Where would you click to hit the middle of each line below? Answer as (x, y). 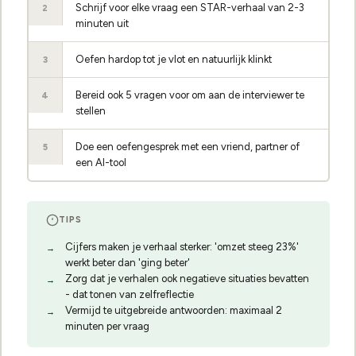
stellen (91, 111)
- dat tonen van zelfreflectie (129, 294)
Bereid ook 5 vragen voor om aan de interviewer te (190, 95)
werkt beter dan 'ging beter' (127, 262)
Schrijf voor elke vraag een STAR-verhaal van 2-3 (190, 8)
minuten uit (102, 23)
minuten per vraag (107, 326)
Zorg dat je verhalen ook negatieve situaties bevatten (187, 278)
